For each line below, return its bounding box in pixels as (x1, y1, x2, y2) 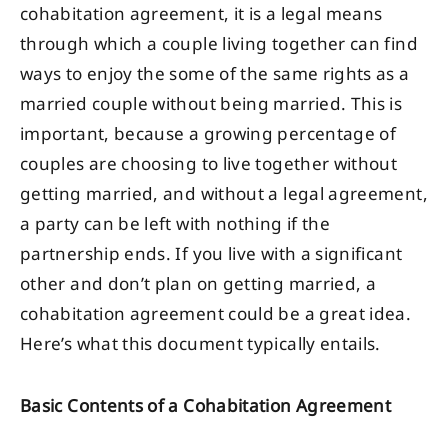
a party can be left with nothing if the (20, 210, 331, 239)
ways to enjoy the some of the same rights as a (20, 60, 410, 89)
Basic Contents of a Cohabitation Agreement (20, 392, 392, 421)
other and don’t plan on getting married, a (20, 270, 377, 299)
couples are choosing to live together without (20, 150, 398, 179)
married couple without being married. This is (20, 90, 403, 119)
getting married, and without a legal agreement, (20, 180, 428, 209)
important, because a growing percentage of (20, 120, 397, 149)
